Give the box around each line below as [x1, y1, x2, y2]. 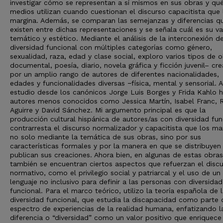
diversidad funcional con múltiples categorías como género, [10, 43, 212, 51]
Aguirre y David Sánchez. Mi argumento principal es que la [10, 106, 206, 114]
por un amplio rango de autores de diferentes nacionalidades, [10, 70, 219, 78]
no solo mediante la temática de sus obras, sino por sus [10, 133, 201, 141]
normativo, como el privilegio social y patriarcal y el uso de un [10, 169, 221, 177]
